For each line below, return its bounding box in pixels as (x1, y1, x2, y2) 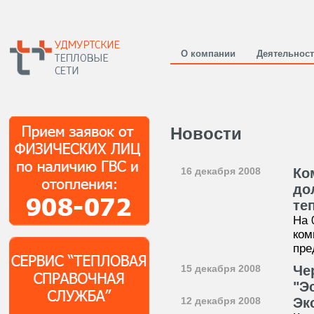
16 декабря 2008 (181, 165, 261, 177)
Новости (170, 124, 242, 143)
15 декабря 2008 (181, 263, 261, 274)
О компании (181, 48, 235, 59)
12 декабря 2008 (181, 295, 261, 306)
